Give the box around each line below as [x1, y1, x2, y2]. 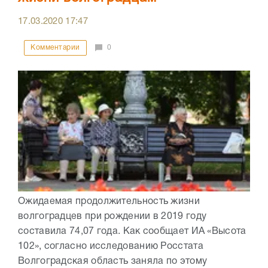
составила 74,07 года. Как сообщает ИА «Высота [18, 227, 246, 236]
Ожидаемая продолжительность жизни [18, 197, 200, 206]
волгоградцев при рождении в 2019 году [18, 212, 207, 221]
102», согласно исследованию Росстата [18, 242, 203, 251]
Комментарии [31, 44, 80, 51]
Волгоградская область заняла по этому [18, 257, 208, 266]
